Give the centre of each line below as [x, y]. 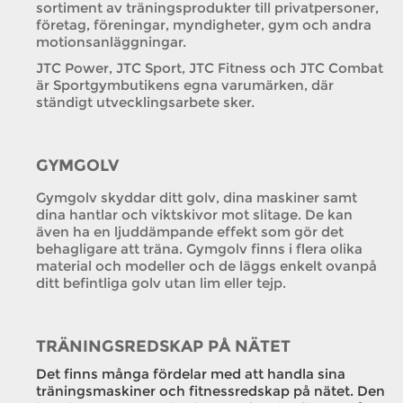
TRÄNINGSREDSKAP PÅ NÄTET [163, 346]
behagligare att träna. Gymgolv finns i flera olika [199, 249]
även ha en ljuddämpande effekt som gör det [190, 232]
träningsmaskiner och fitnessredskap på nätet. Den [210, 391]
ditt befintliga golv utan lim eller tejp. [161, 283]
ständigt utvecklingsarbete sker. [145, 102]
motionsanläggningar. [111, 42]
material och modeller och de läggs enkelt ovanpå [206, 266]
